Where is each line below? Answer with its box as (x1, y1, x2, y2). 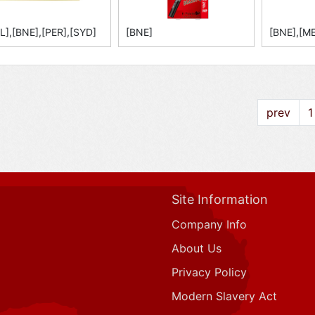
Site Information (172, 192, 268, 207)
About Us (172, 241, 221, 256)
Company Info (172, 217, 247, 232)
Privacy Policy (172, 265, 247, 280)
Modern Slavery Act (172, 289, 277, 304)
